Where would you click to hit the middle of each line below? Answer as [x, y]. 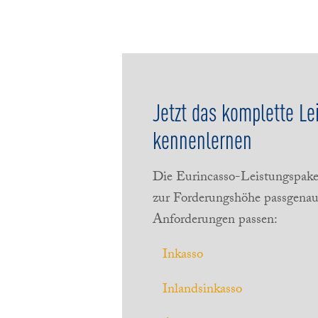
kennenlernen [203, 139]
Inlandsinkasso [203, 290]
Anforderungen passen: [215, 220]
